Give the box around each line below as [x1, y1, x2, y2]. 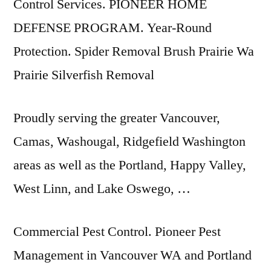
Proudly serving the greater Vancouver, [13, 109, 220, 126]
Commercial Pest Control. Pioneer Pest [13, 223, 221, 240]
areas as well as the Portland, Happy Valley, [13, 157, 246, 174]
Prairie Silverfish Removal [13, 67, 154, 83]
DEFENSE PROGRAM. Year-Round [13, 19, 212, 36]
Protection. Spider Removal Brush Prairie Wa [13, 43, 254, 60]
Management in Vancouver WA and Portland [13, 247, 252, 264]
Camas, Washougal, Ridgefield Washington [13, 133, 246, 150]
